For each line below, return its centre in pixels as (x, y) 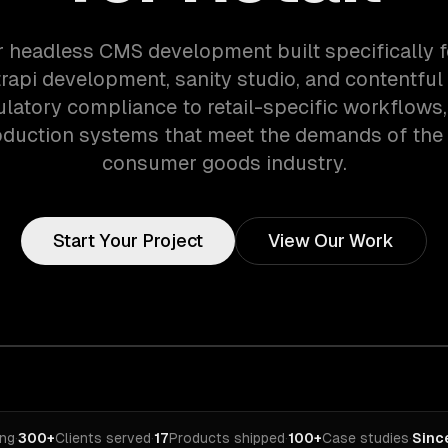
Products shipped (227, 438)
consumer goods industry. (224, 163)
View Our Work (331, 240)
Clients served (103, 438)
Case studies (365, 438)
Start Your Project (128, 240)
